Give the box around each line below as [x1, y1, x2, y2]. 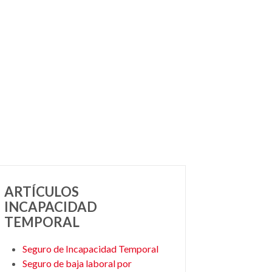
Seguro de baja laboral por [22, 257, 132, 269]
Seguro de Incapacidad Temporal [22, 243, 158, 254]
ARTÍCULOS [4, 183, 79, 200]
